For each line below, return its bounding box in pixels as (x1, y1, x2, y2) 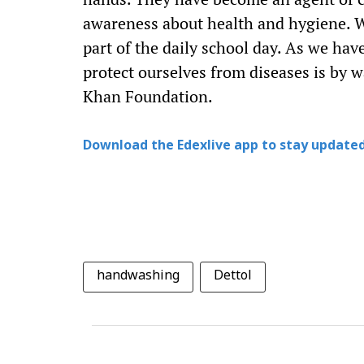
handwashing (97, 268, 180, 284)
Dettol (214, 268, 252, 284)
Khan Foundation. (83, 85, 213, 107)
